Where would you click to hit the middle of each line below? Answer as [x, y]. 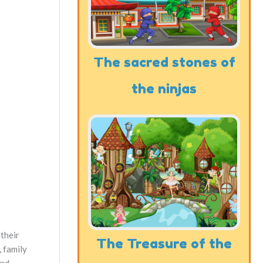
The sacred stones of [164, 62]
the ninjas [164, 88]
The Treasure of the [164, 244]
